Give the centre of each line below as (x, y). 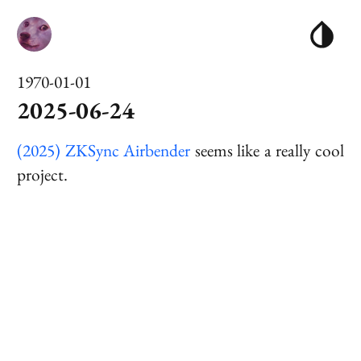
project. (43, 174)
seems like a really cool (267, 150)
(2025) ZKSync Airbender (104, 150)
